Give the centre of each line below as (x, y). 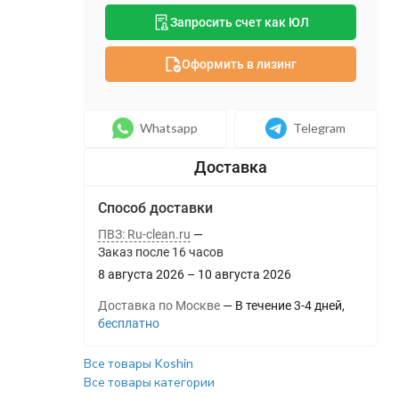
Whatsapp (169, 128)
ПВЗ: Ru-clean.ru (144, 234)
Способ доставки (155, 208)
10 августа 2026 (244, 274)
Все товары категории (149, 382)
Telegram (320, 128)
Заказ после (133, 252)
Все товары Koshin (138, 363)
